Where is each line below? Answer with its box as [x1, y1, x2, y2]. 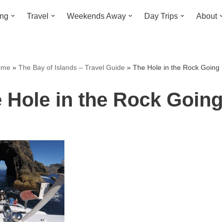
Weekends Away [67, 12, 126, 20]
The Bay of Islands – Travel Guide [18, 63, 125, 71]
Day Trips [144, 12, 178, 20]
